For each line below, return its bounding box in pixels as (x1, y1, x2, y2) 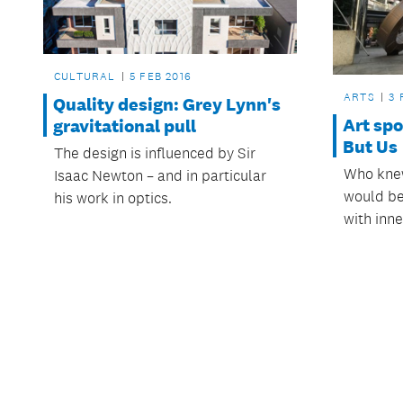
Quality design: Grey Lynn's (53, 93, 281, 115)
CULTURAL (54, 68, 116, 84)
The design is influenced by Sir (54, 143, 255, 162)
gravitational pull (53, 114, 196, 137)
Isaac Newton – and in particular (54, 166, 266, 184)
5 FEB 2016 (130, 68, 193, 84)
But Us (342, 136, 398, 158)
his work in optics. (54, 188, 172, 207)
